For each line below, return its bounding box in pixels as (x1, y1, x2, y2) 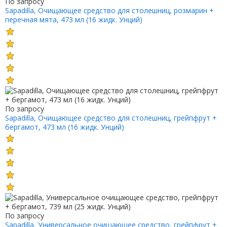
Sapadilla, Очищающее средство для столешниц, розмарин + (5, 5, 214, 15)
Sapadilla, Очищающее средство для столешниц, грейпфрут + (5, 112, 217, 123)
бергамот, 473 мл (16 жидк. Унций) (5, 122, 124, 132)
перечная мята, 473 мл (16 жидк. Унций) (5, 14, 142, 24)
